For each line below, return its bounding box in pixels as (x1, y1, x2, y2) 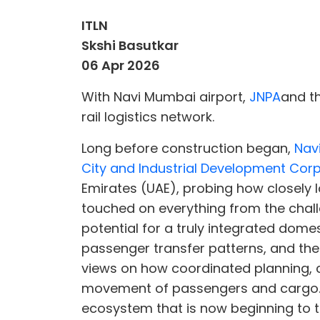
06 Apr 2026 (81, 56, 160, 74)
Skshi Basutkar (81, 36, 179, 54)
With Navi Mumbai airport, (81, 88, 249, 106)
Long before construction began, (81, 139, 294, 157)
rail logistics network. (81, 108, 214, 126)
